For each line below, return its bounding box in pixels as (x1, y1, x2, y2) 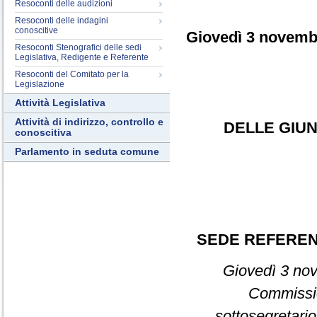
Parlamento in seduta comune (15, 146, 159, 157)
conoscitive (15, 25, 58, 35)
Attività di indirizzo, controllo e (15, 117, 163, 127)
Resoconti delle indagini (15, 16, 108, 25)
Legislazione (15, 79, 64, 89)
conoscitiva (15, 127, 71, 138)
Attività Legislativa (15, 98, 105, 108)
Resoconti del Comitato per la (15, 69, 129, 79)
